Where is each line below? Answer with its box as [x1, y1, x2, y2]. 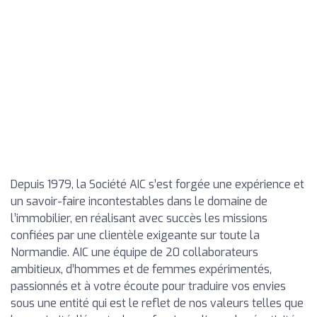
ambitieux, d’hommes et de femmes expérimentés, [11, 262, 272, 277]
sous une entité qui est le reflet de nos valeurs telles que [11, 296, 304, 311]
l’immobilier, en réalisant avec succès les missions [11, 211, 267, 226]
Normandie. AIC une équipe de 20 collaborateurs [11, 245, 258, 260]
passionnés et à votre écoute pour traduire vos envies [11, 279, 286, 294]
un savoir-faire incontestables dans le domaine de [11, 194, 267, 209]
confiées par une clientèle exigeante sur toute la [11, 228, 260, 243]
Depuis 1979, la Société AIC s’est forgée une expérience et [11, 177, 304, 192]
